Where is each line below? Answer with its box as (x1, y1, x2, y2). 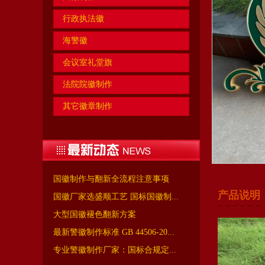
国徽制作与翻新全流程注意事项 (53, 174, 169, 183)
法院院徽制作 (63, 80, 112, 89)
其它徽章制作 (63, 102, 112, 111)
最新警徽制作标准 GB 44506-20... (53, 228, 174, 237)
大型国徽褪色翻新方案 (53, 210, 136, 219)
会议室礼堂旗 (63, 58, 112, 67)
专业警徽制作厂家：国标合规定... (53, 245, 176, 254)
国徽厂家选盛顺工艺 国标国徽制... (53, 192, 179, 201)
